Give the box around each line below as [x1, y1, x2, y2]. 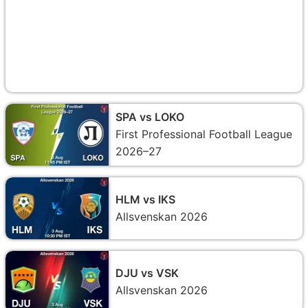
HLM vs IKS [115, 192, 175, 206]
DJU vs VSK [115, 265, 179, 280]
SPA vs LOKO [115, 109, 184, 124]
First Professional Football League [115, 126, 292, 141]
